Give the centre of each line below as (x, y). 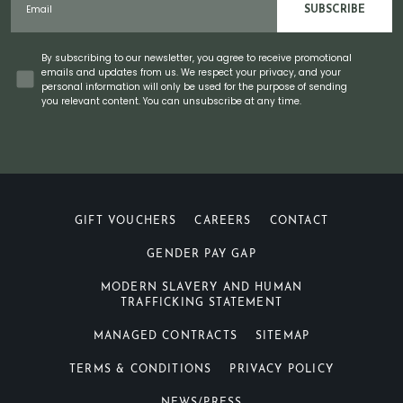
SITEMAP (282, 337)
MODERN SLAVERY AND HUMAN (201, 288)
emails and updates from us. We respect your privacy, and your (191, 73)
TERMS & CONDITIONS (141, 370)
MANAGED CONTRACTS (165, 337)
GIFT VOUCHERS (126, 222)
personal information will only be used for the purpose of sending (194, 87)
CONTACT (299, 222)
